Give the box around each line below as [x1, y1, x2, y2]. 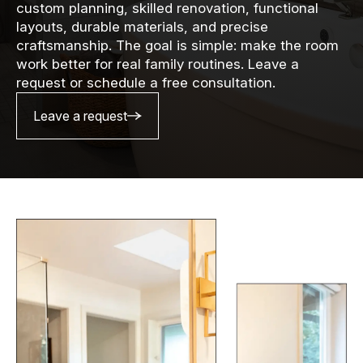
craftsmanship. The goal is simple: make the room [16, 37, 339, 53]
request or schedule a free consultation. [16, 75, 275, 91]
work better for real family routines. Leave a [16, 56, 299, 72]
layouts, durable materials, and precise [16, 19, 268, 35]
